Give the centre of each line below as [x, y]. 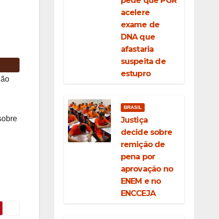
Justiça [134, 120]
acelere [135, 12]
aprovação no [147, 169]
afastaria [137, 49]
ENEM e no [141, 181]
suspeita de [143, 61]
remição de [143, 144]
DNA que [138, 37]
